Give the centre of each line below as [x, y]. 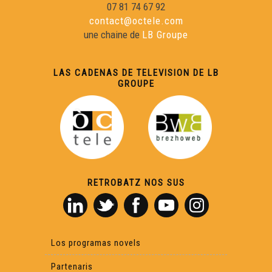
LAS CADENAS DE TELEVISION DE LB [136, 73]
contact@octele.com [136, 21]
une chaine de [113, 35]
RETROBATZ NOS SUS [136, 183]
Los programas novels [96, 243]
